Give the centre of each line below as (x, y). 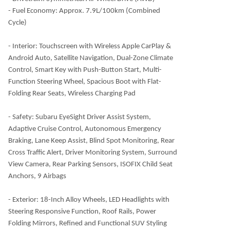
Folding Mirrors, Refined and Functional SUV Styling (88, 224)
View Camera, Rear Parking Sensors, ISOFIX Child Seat (90, 165)
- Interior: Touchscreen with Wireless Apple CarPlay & (90, 46)
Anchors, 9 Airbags (37, 176)
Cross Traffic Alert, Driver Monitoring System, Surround (93, 153)
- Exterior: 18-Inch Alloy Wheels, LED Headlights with (89, 200)
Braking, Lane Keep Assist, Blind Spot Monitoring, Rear (91, 141)
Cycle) (17, 23)
